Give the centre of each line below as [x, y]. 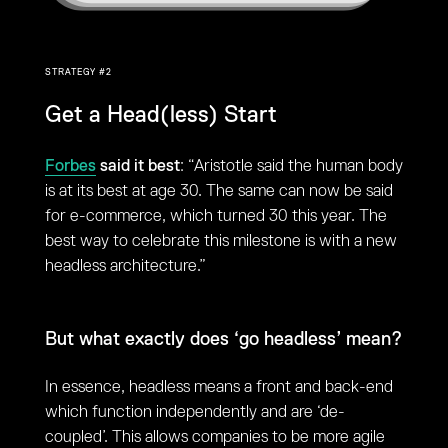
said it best [137, 166]
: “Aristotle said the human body [291, 166]
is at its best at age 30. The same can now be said [218, 191]
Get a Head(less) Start [160, 115]
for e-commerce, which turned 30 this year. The [215, 216]
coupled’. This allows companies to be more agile [214, 437]
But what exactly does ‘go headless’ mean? [223, 339]
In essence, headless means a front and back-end [218, 387]
